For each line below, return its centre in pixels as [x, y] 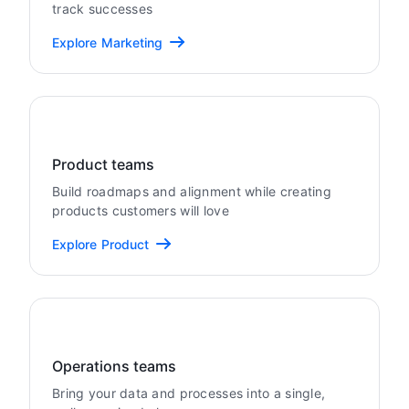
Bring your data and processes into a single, [189, 393]
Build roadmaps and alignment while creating [192, 191]
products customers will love [141, 210]
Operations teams [114, 366]
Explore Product [101, 244]
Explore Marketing [108, 42]
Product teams [103, 164]
